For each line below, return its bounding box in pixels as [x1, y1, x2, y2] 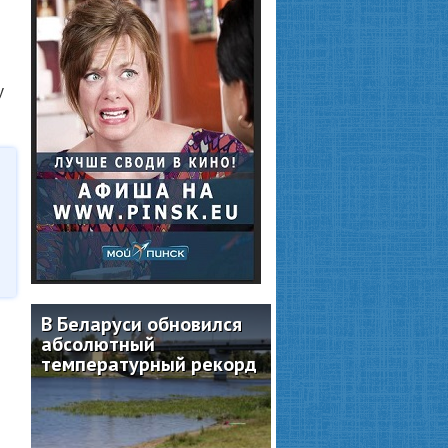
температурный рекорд [41, 351, 257, 377]
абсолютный [41, 331, 155, 357]
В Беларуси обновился [41, 311, 242, 337]
